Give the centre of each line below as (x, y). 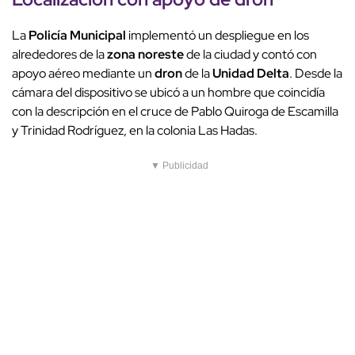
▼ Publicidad (179, 166)
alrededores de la (59, 55)
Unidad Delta (251, 74)
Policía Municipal (77, 36)
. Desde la (316, 74)
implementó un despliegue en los (218, 36)
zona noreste (145, 55)
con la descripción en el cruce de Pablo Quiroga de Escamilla (175, 112)
